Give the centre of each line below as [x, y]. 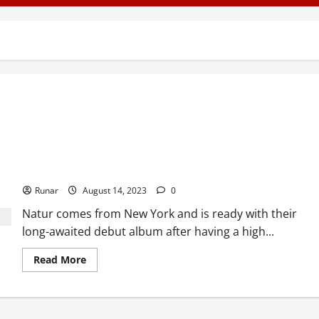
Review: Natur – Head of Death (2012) [109, 172]
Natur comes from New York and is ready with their [159, 214]
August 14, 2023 [114, 190]
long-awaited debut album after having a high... [148, 231]
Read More [59, 260]
